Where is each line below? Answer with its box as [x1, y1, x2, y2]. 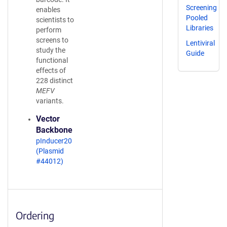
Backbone [36, 125, 72, 135]
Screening [186, 3, 217, 12]
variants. [36, 97, 64, 105]
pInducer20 [36, 137, 72, 145]
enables [36, 6, 60, 14]
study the [36, 46, 65, 54]
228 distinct [36, 77, 73, 85]
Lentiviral [186, 39, 215, 47]
